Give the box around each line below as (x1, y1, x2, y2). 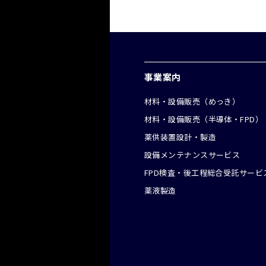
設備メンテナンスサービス (144, 148, 240, 160)
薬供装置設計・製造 (144, 131, 217, 142)
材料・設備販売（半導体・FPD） (144, 113, 264, 125)
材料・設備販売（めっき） (144, 95, 240, 107)
